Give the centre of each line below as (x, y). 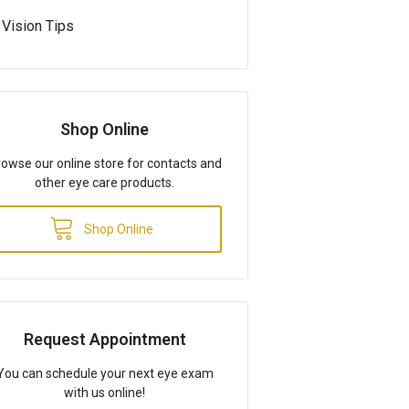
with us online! (105, 392)
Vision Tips (38, 26)
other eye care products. (105, 182)
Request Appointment (105, 339)
